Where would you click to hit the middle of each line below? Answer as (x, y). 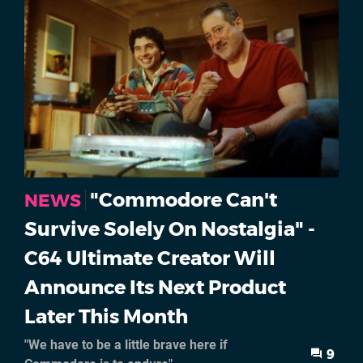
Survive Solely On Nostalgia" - (170, 228)
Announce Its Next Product (155, 287)
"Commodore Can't (184, 199)
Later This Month (106, 316)
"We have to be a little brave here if (126, 344)
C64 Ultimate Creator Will (150, 258)
